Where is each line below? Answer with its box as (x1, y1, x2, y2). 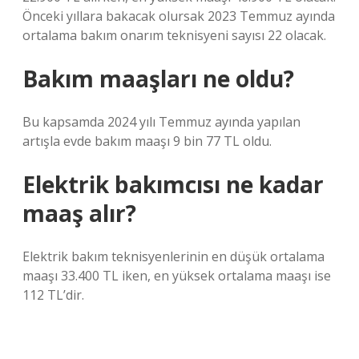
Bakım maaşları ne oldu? (22, 63, 294, 94)
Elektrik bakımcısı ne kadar (22, 169, 324, 200)
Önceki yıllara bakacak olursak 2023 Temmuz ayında (22, 7, 335, 25)
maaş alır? (22, 198, 136, 228)
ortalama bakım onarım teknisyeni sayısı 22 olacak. (22, 26, 326, 44)
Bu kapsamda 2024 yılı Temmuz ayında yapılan (22, 113, 301, 131)
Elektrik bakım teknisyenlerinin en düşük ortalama (22, 248, 325, 265)
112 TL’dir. (22, 286, 84, 304)
